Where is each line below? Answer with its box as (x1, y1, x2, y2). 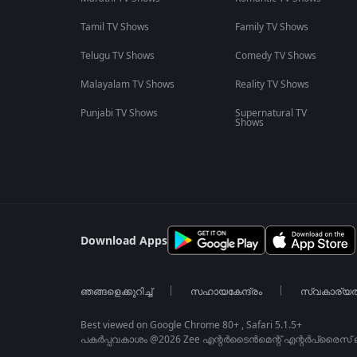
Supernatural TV (234, 106, 307, 120)
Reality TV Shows (234, 77, 309, 92)
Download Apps (80, 233, 167, 249)
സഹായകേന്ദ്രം (190, 284, 262, 299)
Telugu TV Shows (80, 49, 155, 63)
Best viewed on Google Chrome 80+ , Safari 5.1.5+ (80, 318, 302, 332)
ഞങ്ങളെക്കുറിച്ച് (80, 284, 152, 299)
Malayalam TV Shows (80, 77, 175, 92)
